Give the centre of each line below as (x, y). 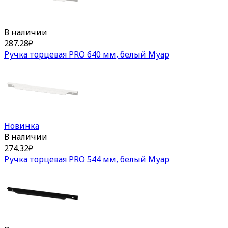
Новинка (22, 125)
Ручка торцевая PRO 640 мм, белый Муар (87, 55)
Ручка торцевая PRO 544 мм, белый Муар (87, 159)
